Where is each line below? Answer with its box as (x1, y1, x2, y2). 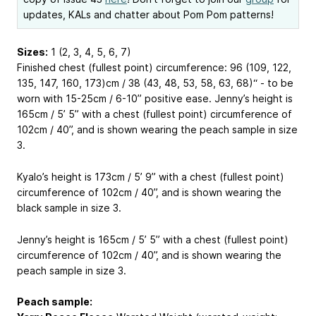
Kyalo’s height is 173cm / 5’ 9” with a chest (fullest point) (17, 170, 284, 183)
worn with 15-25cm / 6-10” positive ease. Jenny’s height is (17, 92, 293, 105)
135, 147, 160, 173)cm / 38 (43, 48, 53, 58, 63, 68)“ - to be (17, 77, 293, 90)
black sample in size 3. (17, 201, 121, 214)
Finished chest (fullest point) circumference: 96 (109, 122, (17, 61, 291, 74)
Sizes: (17, 46, 48, 59)
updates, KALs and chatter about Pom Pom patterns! (23, 8, 274, 21)
